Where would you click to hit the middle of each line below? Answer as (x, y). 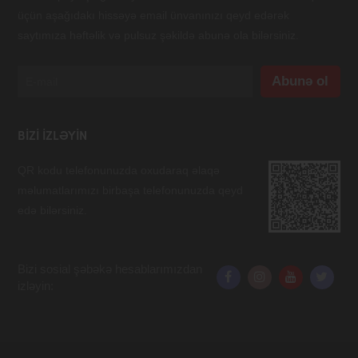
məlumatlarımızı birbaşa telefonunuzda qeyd (131, 191)
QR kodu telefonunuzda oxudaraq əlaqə (119, 171)
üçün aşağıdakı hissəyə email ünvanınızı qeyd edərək (154, 16)
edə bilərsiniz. (53, 211)
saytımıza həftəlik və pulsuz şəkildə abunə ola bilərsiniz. (159, 36)
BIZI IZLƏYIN (53, 137)
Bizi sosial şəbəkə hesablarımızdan (110, 269)
